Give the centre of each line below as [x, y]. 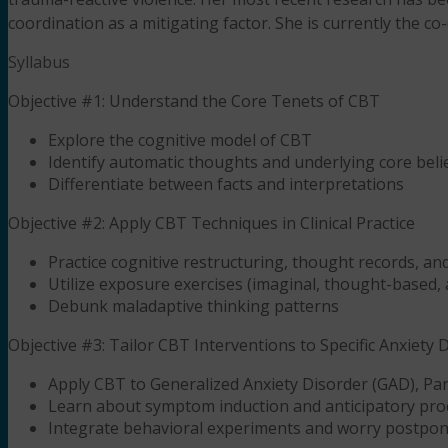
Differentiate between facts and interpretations [226, 183]
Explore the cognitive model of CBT [180, 139]
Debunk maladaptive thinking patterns [193, 305]
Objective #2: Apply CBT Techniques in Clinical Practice [211, 222]
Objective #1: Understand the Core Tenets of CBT [194, 100]
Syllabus [39, 61]
